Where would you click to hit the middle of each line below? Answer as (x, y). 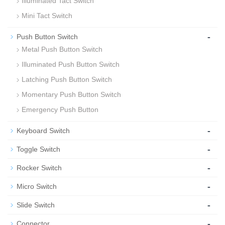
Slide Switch (36, 205)
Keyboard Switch (43, 131)
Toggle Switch (38, 149)
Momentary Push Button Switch (71, 95)
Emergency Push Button (60, 110)
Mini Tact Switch (47, 16)
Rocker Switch (39, 168)
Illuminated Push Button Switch (71, 65)
